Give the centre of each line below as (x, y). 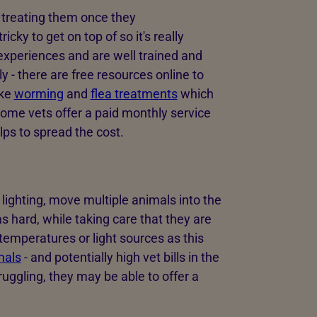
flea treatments (134, 94)
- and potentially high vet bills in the (120, 257)
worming (39, 94)
